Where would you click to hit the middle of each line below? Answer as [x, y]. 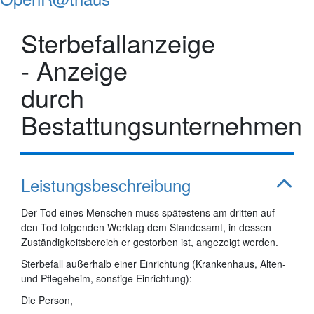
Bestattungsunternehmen [162, 124]
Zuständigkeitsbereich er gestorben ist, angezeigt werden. [150, 241]
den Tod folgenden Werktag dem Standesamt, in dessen [146, 227]
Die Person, [50, 300]
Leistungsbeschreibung [106, 184]
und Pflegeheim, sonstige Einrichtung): [107, 278]
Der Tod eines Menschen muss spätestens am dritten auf [148, 212]
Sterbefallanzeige [118, 42]
